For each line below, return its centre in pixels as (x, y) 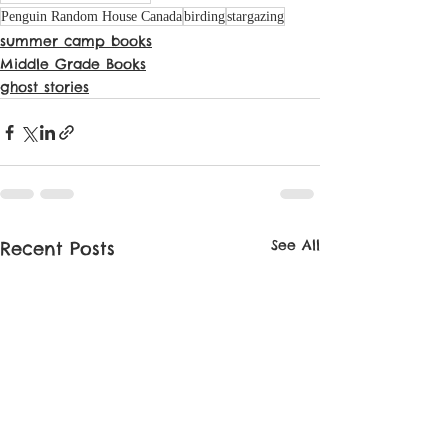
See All (295, 245)
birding (204, 17)
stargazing (255, 17)
